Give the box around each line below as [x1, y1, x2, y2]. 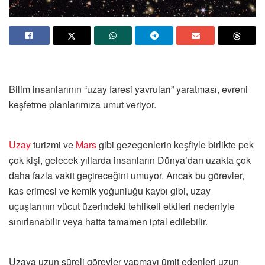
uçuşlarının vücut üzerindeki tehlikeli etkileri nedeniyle [9, 199, 235, 213]
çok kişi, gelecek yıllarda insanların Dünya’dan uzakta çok [9, 153, 251, 167]
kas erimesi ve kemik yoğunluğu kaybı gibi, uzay [9, 183, 211, 198]
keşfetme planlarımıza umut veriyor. [9, 97, 156, 111]
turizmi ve [31, 137, 76, 151]
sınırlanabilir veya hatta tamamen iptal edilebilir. [9, 214, 208, 228]
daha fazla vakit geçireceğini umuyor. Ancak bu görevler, [9, 168, 244, 182]
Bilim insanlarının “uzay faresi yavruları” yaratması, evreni [9, 82, 248, 96]
